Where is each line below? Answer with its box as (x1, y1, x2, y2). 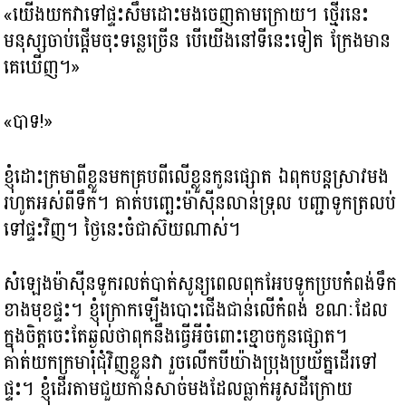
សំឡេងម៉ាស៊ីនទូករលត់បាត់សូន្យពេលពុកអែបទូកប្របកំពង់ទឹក (4, 266, 398, 302)
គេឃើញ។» (4, 49, 81, 84)
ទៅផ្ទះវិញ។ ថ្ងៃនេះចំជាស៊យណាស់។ (4, 211, 241, 246)
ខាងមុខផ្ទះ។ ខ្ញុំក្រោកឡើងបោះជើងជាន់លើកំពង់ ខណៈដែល (4, 293, 389, 328)
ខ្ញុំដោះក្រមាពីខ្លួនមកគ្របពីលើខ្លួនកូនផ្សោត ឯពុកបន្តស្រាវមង (4, 159, 390, 194)
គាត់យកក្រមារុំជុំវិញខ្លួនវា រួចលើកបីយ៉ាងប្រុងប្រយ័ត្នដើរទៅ (4, 345, 378, 381)
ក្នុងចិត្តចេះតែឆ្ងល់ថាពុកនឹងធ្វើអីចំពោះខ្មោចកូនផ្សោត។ (4, 319, 348, 354)
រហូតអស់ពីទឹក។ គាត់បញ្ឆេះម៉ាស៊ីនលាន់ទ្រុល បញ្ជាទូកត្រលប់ (4, 185, 397, 220)
